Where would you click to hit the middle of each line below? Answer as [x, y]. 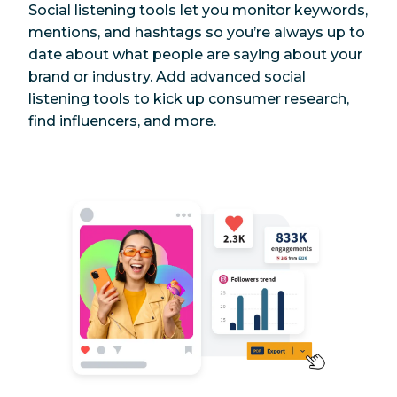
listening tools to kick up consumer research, [189, 98]
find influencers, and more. [122, 121]
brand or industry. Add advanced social [167, 76]
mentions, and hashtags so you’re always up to [197, 32]
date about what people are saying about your [195, 54]
